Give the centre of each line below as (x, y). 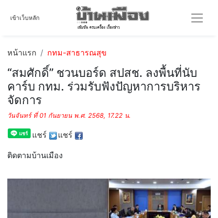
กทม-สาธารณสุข (77, 53)
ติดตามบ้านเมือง (35, 155)
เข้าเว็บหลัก (25, 18)
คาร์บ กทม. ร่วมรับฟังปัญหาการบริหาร (104, 86)
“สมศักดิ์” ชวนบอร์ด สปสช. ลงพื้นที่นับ (102, 73)
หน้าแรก (22, 53)
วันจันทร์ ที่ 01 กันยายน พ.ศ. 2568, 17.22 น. (69, 115)
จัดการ (25, 100)
